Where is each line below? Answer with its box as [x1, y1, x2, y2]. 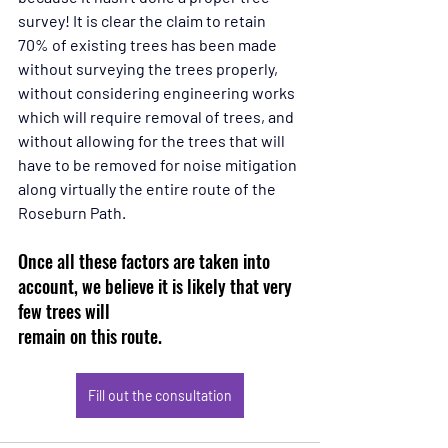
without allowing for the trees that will [18, 130, 288, 150]
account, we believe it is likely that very [18, 272, 296, 299]
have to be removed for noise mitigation [18, 154, 300, 174]
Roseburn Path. [18, 202, 126, 222]
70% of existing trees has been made [18, 34, 280, 54]
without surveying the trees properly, [18, 58, 281, 78]
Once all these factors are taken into [18, 247, 274, 274]
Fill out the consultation [88, 386, 232, 404]
